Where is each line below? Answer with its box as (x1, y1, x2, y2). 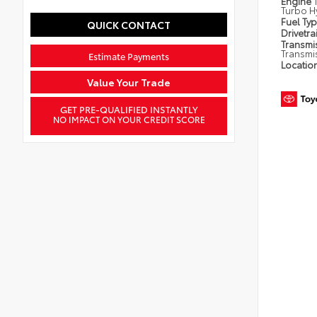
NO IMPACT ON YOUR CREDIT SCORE (52, 113, 205, 125)
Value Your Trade (87, 74, 171, 89)
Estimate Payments (88, 49, 169, 62)
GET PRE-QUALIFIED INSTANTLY (59, 102, 198, 115)
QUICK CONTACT (87, 17, 171, 32)
